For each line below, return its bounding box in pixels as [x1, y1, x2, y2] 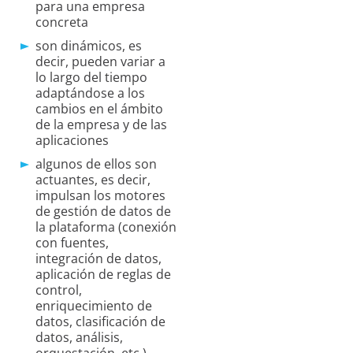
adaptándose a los [35, 84, 145, 102]
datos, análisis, [35, 329, 123, 347]
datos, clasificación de [35, 313, 165, 331]
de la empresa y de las [35, 116, 167, 134]
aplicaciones [35, 132, 109, 150]
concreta [35, 13, 88, 32]
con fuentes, [35, 234, 109, 252]
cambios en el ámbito [35, 100, 163, 118]
